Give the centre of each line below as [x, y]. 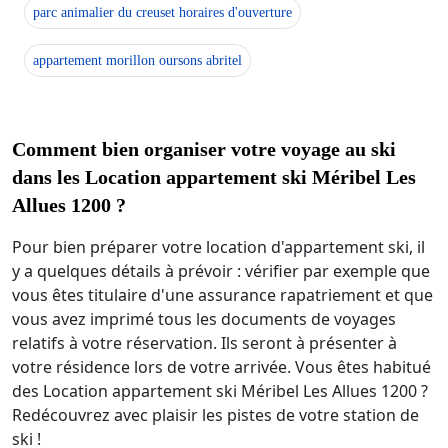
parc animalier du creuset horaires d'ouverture [162, 13]
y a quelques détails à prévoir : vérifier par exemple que [221, 271]
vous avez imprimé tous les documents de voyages [204, 319]
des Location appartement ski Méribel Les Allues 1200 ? [220, 391]
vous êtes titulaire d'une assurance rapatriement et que [222, 295]
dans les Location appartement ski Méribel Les [214, 177]
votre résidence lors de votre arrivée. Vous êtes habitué [221, 367]
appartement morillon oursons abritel [137, 61]
